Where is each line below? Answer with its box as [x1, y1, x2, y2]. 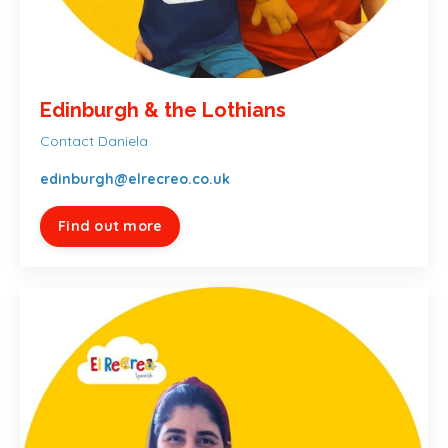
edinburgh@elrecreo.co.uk [40, 169, 230, 188]
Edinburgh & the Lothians [40, 97, 286, 122]
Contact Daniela [40, 131, 148, 150]
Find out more [58, 216, 163, 235]
